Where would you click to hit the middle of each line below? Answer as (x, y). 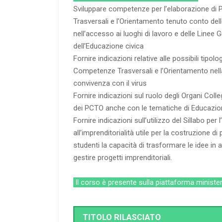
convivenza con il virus (110, 83)
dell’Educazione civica (109, 46)
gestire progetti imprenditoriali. (123, 158)
